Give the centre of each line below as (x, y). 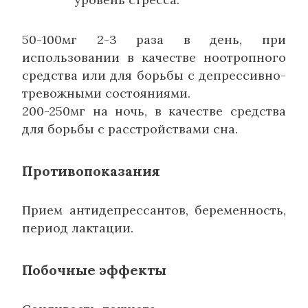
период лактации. (78, 228)
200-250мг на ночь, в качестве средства (154, 111)
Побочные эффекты (94, 269)
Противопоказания (91, 170)
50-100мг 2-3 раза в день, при (154, 39)
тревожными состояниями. (106, 93)
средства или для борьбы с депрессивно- (154, 75)
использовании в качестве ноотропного (154, 57)
